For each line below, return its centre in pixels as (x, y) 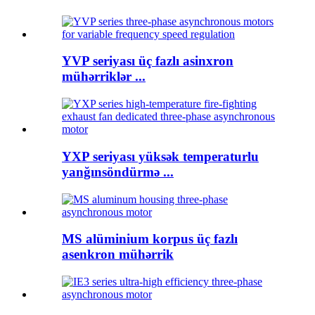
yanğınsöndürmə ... (118, 172)
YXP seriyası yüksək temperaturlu (160, 156)
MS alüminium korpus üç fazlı (150, 239)
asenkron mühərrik (118, 255)
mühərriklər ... (104, 77)
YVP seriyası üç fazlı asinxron (148, 61)
